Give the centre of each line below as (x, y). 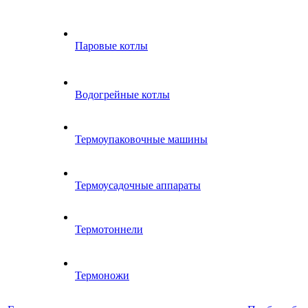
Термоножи (102, 275)
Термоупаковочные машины (141, 139)
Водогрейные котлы (122, 95)
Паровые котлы (111, 46)
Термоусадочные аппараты (138, 185)
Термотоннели (109, 229)
